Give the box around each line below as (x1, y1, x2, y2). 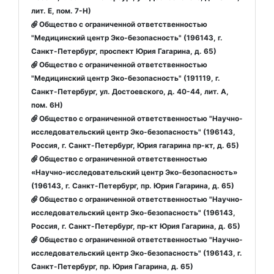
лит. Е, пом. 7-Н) (31, 6, 91, 15)
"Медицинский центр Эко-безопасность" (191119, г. (31, 73, 220, 83)
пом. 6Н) (31, 100, 63, 109)
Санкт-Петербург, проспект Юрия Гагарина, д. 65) (31, 46, 217, 56)
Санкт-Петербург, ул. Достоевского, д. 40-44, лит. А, (31, 87, 229, 96)
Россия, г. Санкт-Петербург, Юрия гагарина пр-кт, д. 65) (31, 141, 239, 150)
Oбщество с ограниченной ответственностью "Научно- (37, 235, 243, 244)
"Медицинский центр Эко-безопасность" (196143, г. (31, 33, 223, 42)
